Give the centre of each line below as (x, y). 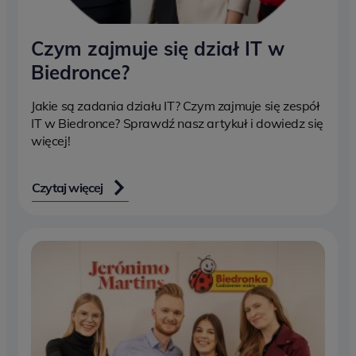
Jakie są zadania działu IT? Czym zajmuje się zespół (176, 105)
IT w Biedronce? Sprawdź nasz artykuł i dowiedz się (178, 123)
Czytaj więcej (68, 187)
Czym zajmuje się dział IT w (158, 48)
